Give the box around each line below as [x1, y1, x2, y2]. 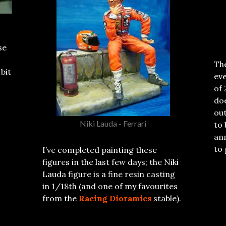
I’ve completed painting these [42, 144, 157, 155]
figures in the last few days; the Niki [42, 156, 179, 167]
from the [42, 193, 79, 203]
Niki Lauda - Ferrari [80, 118, 146, 128]
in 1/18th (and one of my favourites [42, 181, 178, 191]
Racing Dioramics [79, 193, 151, 203]
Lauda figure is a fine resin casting [42, 168, 175, 179]
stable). [151, 193, 181, 203]
